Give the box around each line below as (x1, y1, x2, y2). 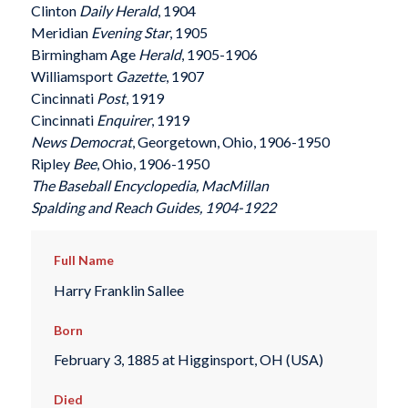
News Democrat (30, 132, 132, 150)
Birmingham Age (30, 45, 138, 63)
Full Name (53, 252, 114, 269)
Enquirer (96, 110, 151, 128)
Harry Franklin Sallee (53, 281, 184, 299)
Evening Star (90, 23, 169, 41)
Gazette (115, 66, 166, 85)
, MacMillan (195, 176, 269, 194)
